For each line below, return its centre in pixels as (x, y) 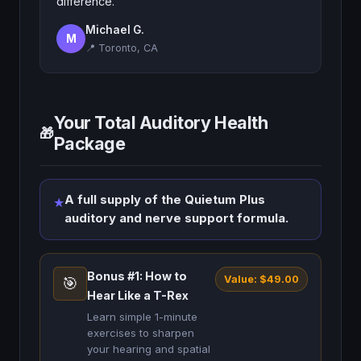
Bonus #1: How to (137, 276)
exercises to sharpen (141, 333)
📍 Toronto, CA (122, 48)
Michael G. (115, 30)
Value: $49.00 (261, 279)
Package (89, 143)
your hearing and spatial (149, 349)
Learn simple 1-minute (142, 317)
